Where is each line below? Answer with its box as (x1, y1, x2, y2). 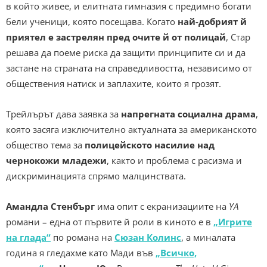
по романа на (51, 231, 114, 243)
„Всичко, (156, 246, 197, 259)
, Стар (226, 30, 250, 43)
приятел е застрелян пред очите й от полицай (6, 30, 226, 43)
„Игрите (213, 215, 252, 228)
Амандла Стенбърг (6, 200, 95, 212)
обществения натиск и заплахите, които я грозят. (6, 77, 221, 89)
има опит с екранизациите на (95, 200, 229, 212)
